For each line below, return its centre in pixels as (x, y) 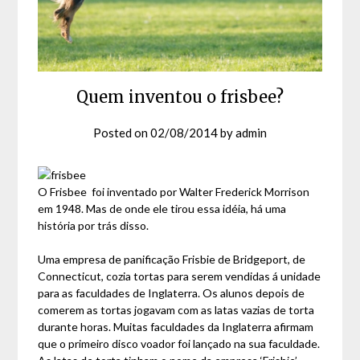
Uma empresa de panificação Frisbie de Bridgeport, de (172, 260)
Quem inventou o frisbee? (180, 97)
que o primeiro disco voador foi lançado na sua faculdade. (179, 344)
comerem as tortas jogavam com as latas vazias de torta (176, 310)
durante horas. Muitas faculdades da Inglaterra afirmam (176, 327)
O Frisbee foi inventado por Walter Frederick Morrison (174, 192)
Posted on (122, 133)
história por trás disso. (94, 226)
